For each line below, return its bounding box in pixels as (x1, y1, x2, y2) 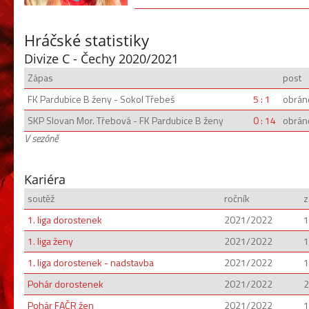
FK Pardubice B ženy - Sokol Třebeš (28, 92, 175, 106)
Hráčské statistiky (24, 30, 149, 50)
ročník (224, 191, 250, 206)
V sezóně (24, 131, 58, 146)
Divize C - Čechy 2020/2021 (24, 50, 179, 67)
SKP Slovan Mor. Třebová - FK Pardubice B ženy (28, 113, 223, 128)
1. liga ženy (28, 234, 73, 248)
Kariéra (24, 171, 66, 188)
